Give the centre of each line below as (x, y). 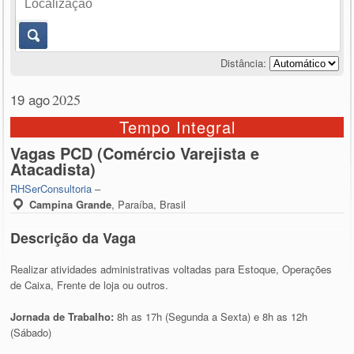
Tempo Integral (177, 126)
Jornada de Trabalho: (64, 316)
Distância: (243, 62)
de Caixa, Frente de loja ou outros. (90, 284)
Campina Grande (71, 204)
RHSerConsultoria (51, 188)
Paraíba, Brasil (152, 204)
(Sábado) (31, 332)
